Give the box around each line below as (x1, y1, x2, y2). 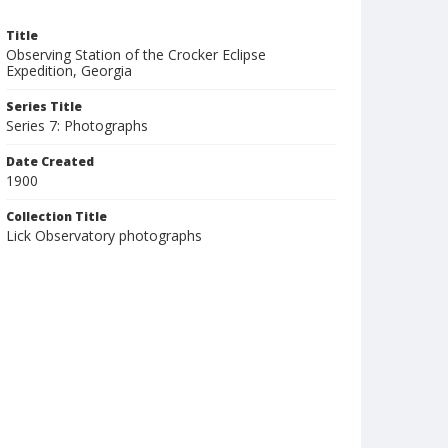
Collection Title (6, 208, 107, 225)
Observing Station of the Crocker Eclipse (6, 45, 266, 64)
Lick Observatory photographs (6, 226, 202, 245)
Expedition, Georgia (6, 61, 132, 80)
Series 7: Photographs (6, 116, 148, 135)
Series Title (6, 98, 82, 115)
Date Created (6, 153, 94, 170)
